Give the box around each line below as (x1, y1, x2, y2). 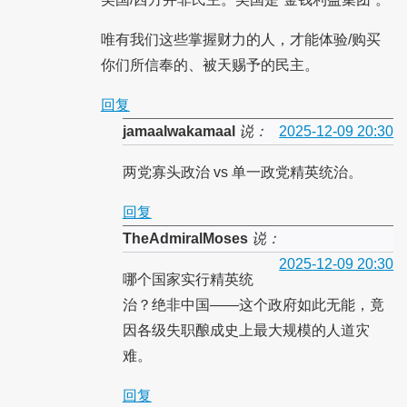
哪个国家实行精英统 (122, 272, 253, 288)
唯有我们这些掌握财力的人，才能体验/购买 (100, 32, 381, 48)
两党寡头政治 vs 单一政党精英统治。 (122, 164, 362, 181)
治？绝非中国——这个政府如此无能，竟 (122, 297, 384, 313)
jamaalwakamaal (122, 124, 235, 140)
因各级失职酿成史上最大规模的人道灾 (122, 323, 370, 339)
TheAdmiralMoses (122, 231, 248, 247)
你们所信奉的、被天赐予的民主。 (100, 57, 319, 74)
